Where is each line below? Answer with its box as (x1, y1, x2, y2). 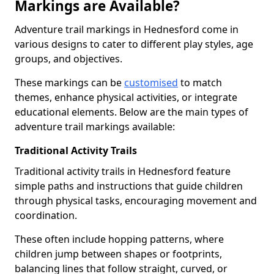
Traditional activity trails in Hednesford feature (15, 165, 231, 178)
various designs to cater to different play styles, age (15, 37, 253, 51)
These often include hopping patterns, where (15, 232, 224, 246)
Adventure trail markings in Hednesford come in (15, 23, 239, 36)
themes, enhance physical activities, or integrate (15, 91, 237, 104)
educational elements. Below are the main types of (15, 105, 248, 119)
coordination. (15, 209, 77, 222)
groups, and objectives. (15, 52, 125, 65)
